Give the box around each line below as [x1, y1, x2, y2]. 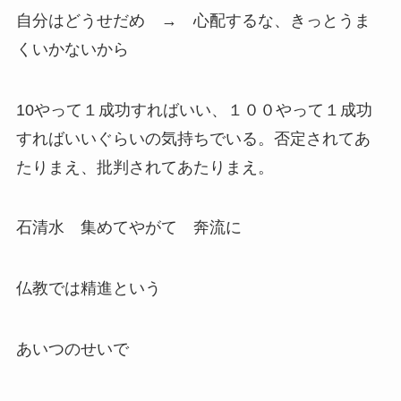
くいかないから [15, 39, 129, 58]
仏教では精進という [15, 279, 161, 298]
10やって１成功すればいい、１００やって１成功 [15, 100, 372, 119]
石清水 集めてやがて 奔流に [15, 218, 242, 237]
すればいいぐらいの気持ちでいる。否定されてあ [15, 129, 371, 148]
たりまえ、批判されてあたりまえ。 [15, 158, 274, 176]
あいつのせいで [15, 340, 129, 359]
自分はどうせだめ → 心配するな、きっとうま [15, 11, 371, 30]
